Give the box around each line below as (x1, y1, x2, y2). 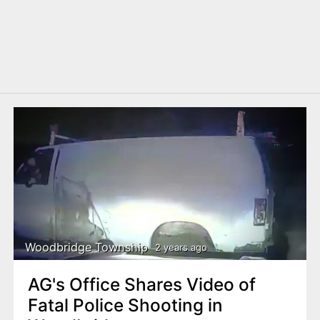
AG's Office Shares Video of (27, 273, 256, 295)
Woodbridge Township (25, 240, 149, 255)
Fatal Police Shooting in (27, 294, 223, 316)
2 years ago (154, 241, 207, 254)
